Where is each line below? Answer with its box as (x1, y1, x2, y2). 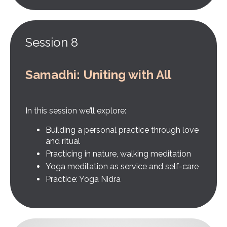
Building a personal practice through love (46, 125, 199, 135)
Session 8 (25, 34, 78, 50)
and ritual (46, 136, 80, 146)
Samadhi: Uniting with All (25, 67, 171, 82)
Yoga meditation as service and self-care (46, 161, 199, 171)
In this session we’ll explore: (25, 105, 126, 116)
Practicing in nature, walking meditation (46, 148, 191, 159)
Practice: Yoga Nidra (46, 174, 121, 184)
